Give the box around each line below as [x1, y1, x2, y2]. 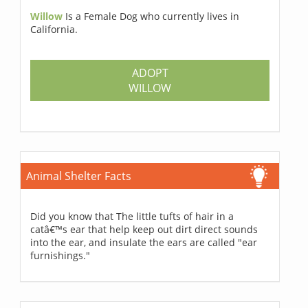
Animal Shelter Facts [26, 168, 132, 184]
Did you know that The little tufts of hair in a [30, 210, 234, 223]
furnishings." [30, 249, 91, 263]
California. [30, 23, 78, 36]
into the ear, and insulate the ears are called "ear [30, 236, 258, 250]
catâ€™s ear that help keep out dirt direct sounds [30, 223, 258, 236]
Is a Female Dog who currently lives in [65, 10, 240, 23]
